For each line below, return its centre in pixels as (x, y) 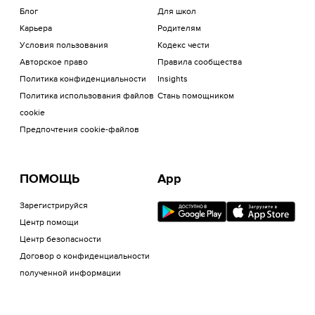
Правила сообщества (200, 63)
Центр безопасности (60, 240)
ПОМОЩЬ (50, 179)
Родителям (179, 29)
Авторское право (54, 63)
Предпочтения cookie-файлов (79, 130)
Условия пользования (64, 46)
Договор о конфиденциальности (85, 257)
